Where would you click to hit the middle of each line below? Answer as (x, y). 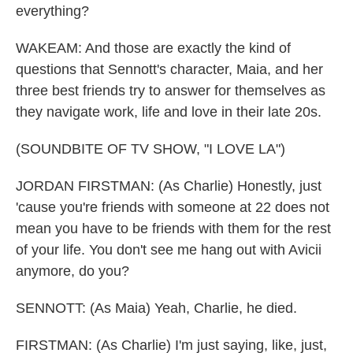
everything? (52, 11)
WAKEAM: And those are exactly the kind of (153, 48)
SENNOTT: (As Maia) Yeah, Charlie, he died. (156, 308)
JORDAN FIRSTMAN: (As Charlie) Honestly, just (169, 186)
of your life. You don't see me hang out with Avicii (169, 250)
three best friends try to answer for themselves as (171, 91)
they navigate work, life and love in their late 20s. (169, 112)
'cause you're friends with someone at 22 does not (173, 207)
